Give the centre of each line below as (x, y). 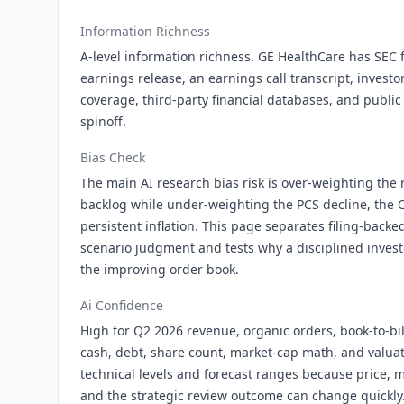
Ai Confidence (122, 305)
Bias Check (113, 157)
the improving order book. (160, 269)
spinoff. (103, 121)
